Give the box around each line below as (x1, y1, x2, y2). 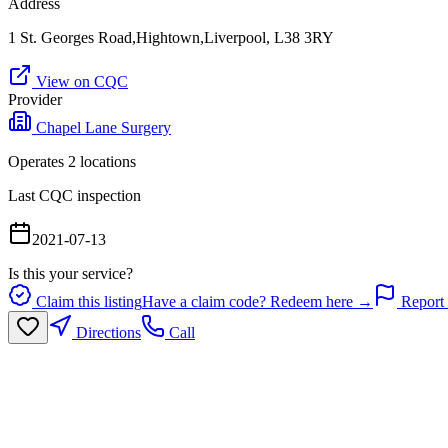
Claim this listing (32, 293, 142, 311)
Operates (8, 153, 68, 171)
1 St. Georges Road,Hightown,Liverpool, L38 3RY (8, 29, 334, 47)
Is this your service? (8, 265, 133, 283)
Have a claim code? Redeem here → (142, 293, 373, 311)
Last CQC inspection (8, 187, 141, 205)
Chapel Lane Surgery (36, 119, 171, 137)
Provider (8, 91, 62, 109)
